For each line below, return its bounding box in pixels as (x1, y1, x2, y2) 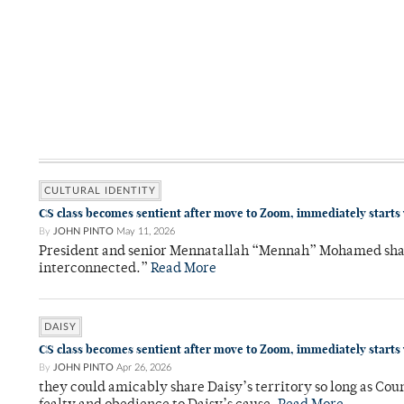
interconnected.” (39, 262, 151, 277)
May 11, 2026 (116, 226, 175, 237)
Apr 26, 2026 (116, 363, 171, 373)
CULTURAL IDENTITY (44, 186, 156, 197)
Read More (151, 262, 216, 277)
